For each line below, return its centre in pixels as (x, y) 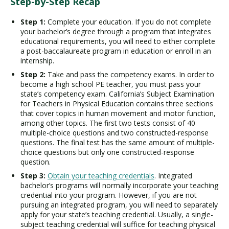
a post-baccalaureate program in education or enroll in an (116, 51)
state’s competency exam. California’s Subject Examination (117, 94)
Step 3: (33, 175)
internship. (37, 60)
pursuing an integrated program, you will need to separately (119, 204)
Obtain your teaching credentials (101, 175)
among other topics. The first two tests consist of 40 (108, 123)
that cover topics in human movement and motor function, (118, 113)
